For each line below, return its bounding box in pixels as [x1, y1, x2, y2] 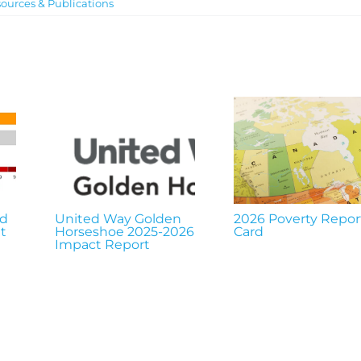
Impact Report [55, 236, 150, 252]
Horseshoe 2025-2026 [55, 223, 194, 239]
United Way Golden [55, 210, 181, 226]
